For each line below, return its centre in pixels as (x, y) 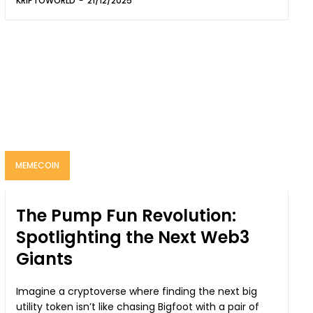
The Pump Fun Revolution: (126, 216)
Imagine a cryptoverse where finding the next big (137, 292)
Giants (45, 259)
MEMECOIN (38, 166)
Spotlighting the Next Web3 (133, 238)
